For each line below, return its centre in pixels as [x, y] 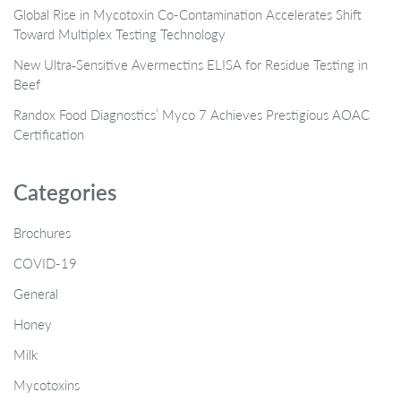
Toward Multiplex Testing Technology [119, 34]
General [36, 293]
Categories [65, 192]
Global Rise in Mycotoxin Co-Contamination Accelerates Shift [188, 14]
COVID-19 [45, 263]
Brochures [42, 232]
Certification [49, 134]
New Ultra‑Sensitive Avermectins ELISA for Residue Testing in [191, 64]
